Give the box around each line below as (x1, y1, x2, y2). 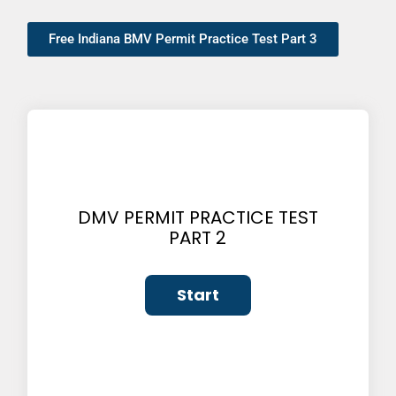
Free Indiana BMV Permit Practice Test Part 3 (49, 31, 317, 48)
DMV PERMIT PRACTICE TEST (77, 204, 318, 230)
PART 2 (169, 225, 227, 250)
